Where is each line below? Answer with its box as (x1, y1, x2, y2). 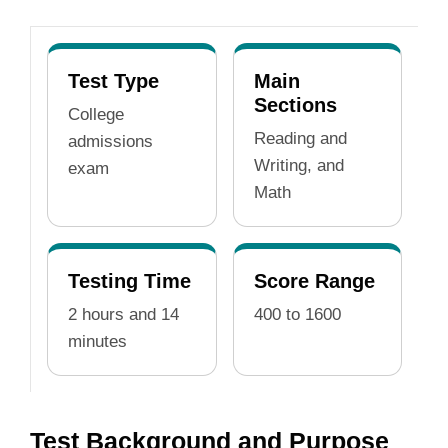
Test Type (68, 70, 159, 92)
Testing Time (68, 270, 191, 292)
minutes (68, 332, 127, 351)
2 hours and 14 (68, 305, 179, 324)
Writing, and (254, 156, 344, 175)
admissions (68, 132, 153, 151)
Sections (254, 94, 337, 116)
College (68, 105, 124, 124)
